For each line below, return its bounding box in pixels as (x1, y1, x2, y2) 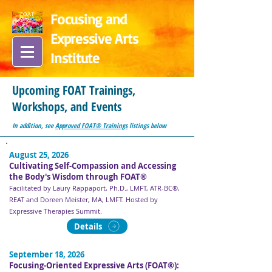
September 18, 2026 (9, 249, 84, 260)
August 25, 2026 (9, 149, 69, 160)
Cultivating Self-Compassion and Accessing (9, 160, 176, 171)
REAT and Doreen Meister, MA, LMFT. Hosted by (9, 195, 158, 204)
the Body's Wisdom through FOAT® (9, 171, 147, 182)
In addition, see (12, 121, 55, 130)
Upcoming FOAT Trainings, (12, 82, 135, 98)
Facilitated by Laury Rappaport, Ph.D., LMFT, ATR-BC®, (9, 183, 180, 192)
